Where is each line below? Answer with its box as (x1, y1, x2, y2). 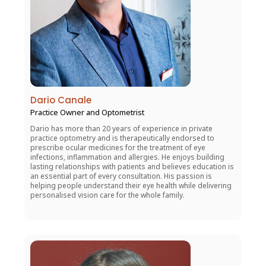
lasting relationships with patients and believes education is (30, 161, 234, 172)
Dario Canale (30, 94, 91, 107)
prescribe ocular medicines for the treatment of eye (30, 142, 205, 153)
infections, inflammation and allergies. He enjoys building (30, 152, 224, 163)
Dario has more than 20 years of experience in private (30, 123, 213, 134)
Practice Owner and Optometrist (30, 107, 144, 118)
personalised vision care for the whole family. (30, 190, 185, 201)
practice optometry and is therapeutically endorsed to (30, 133, 214, 144)
